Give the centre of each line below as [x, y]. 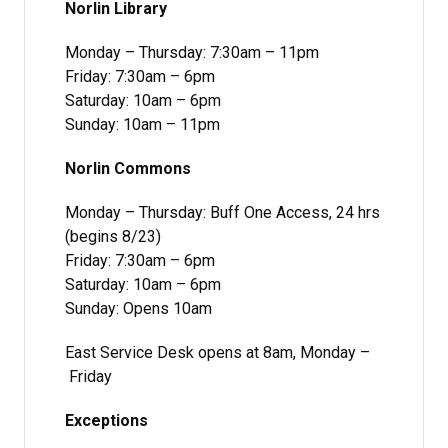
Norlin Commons [128, 168]
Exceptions [106, 420]
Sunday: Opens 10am [138, 308]
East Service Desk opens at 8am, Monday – [217, 352]
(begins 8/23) [113, 236]
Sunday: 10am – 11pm [142, 124]
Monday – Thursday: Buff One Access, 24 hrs [222, 212]
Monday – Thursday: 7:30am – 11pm [192, 52]
